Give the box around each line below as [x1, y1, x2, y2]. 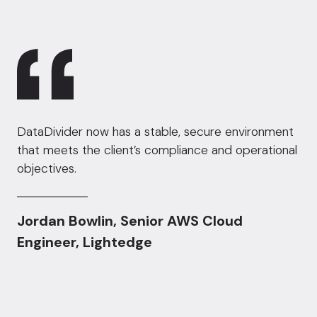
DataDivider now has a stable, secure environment [17, 123, 294, 139]
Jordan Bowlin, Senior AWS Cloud [17, 211, 243, 230]
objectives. [17, 160, 76, 176]
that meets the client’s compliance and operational [17, 142, 297, 158]
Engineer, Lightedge [17, 232, 152, 251]
